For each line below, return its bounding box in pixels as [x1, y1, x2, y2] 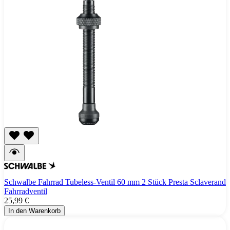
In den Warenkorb [8, 206, 61, 215]
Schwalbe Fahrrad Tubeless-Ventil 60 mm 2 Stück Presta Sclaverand [4, 177, 226, 186]
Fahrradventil [4, 186, 47, 196]
